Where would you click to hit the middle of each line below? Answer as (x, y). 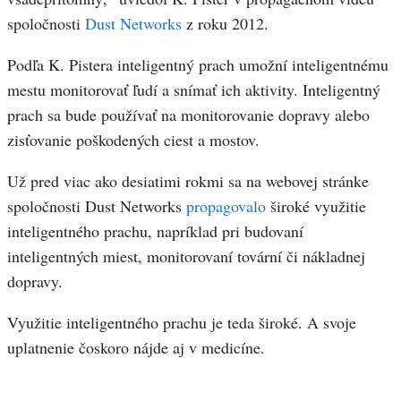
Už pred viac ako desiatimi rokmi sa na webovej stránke (188, 181)
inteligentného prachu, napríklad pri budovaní (155, 231)
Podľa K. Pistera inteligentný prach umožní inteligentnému (198, 65)
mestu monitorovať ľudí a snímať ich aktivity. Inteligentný (194, 90)
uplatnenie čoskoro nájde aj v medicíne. (136, 348)
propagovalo (226, 206)
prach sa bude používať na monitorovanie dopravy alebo (188, 115)
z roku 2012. (225, 24)
